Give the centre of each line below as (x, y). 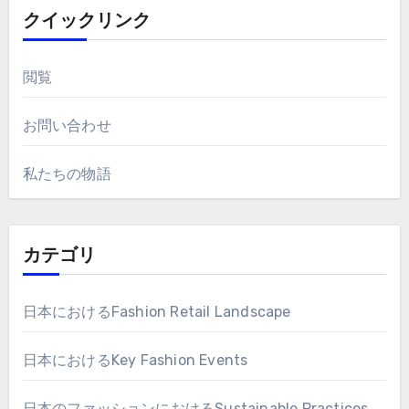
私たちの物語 (67, 173)
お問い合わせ (67, 125)
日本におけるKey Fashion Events (135, 360)
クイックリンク (86, 21)
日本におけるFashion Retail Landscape (157, 311)
